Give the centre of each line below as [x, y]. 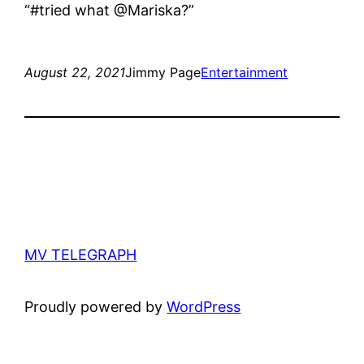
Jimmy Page [163, 72]
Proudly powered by [96, 306]
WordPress [204, 306]
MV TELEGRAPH [81, 254]
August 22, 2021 [75, 72]
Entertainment [245, 72]
